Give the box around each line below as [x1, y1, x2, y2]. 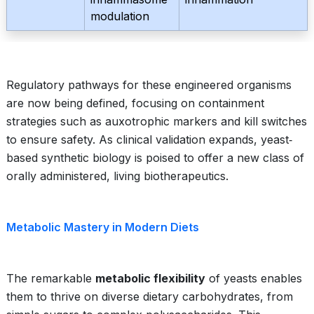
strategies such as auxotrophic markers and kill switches [6, 114, 307, 128]
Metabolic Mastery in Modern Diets [6, 220, 199, 234]
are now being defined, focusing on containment [6, 96, 264, 110]
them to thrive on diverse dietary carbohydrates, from [6, 289, 293, 303]
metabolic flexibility [95, 271, 205, 285]
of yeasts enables [205, 271, 302, 285]
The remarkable [6, 271, 95, 285]
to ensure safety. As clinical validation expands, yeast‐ [6, 132, 292, 146]
